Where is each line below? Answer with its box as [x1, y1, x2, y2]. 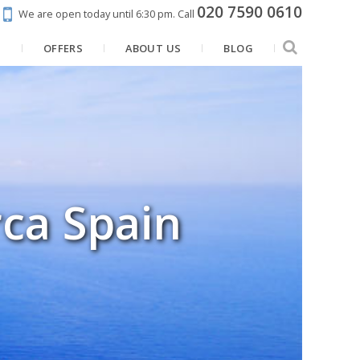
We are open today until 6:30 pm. [18, 6, 175, 21]
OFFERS [43, 41, 84, 56]
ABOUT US [125, 41, 182, 56]
